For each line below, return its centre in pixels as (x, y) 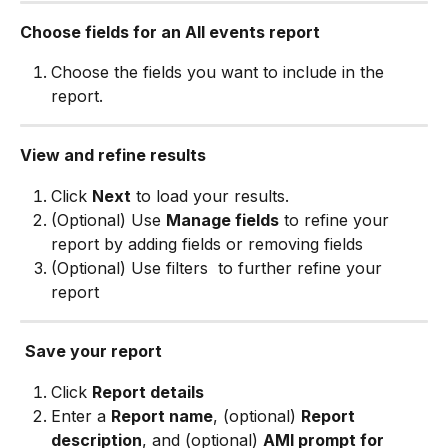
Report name (162, 416)
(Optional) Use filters (132, 268)
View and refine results (113, 155)
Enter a (81, 416)
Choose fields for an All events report (170, 31)
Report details (148, 391)
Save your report (93, 351)
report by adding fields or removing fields (207, 244)
